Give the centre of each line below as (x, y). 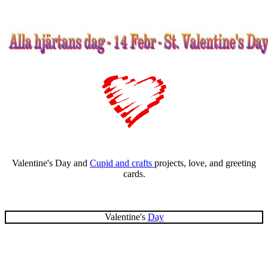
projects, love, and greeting (205, 163)
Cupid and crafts (122, 163)
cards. (134, 174)
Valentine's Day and (51, 163)
